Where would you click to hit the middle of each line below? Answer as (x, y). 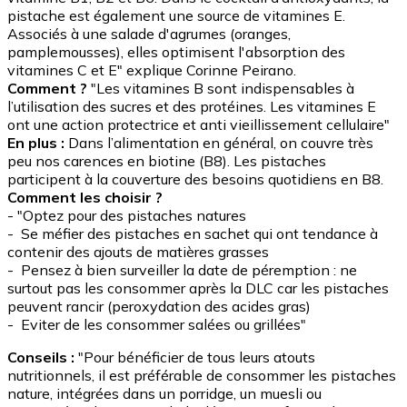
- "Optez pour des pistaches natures (127, 215)
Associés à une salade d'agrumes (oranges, (149, 33)
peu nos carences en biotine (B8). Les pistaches (167, 160)
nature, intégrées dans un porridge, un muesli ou (164, 393)
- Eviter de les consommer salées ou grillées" (157, 324)
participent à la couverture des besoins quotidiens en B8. (195, 179)
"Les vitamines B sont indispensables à (221, 88)
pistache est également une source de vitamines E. (176, 15)
